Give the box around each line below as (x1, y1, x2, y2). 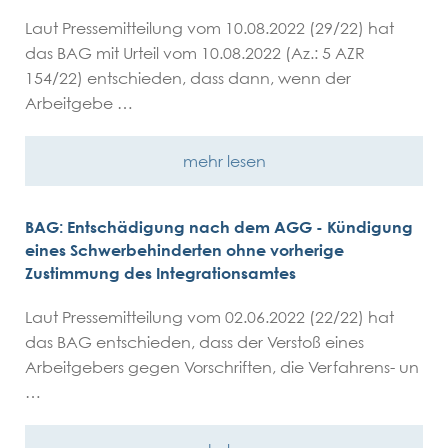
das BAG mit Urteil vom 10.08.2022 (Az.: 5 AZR (25, 43, 365, 63)
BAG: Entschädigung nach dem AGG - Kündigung (25, 217, 413, 237)
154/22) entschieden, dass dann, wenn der (25, 68, 351, 88)
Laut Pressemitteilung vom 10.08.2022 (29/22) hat (25, 18, 394, 38)
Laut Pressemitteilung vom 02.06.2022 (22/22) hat (25, 307, 394, 327)
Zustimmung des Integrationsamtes (25, 263, 296, 283)
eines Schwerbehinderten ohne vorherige (25, 240, 344, 260)
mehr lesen (182, 151, 266, 171)
